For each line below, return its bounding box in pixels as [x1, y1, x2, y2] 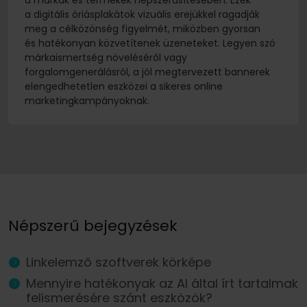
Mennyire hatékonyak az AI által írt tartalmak [26, 275, 298, 293]
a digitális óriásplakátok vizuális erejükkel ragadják [25, 8, 260, 22]
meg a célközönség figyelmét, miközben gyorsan [25, 22, 260, 36]
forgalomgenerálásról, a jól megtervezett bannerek [25, 65, 270, 79]
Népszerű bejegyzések [8, 215, 177, 237]
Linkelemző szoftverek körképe [26, 254, 211, 271]
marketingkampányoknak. [25, 94, 149, 108]
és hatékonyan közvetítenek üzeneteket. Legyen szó [25, 36, 275, 51]
